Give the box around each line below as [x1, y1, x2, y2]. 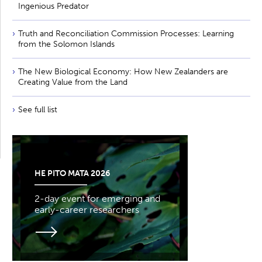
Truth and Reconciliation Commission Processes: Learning [18, 29, 234, 39]
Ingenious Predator [18, 1, 89, 11]
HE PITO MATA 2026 [35, 168, 110, 178]
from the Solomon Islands [18, 39, 115, 49]
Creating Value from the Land [18, 77, 127, 87]
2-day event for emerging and [35, 193, 160, 204]
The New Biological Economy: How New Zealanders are [18, 67, 228, 77]
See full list [18, 105, 57, 115]
